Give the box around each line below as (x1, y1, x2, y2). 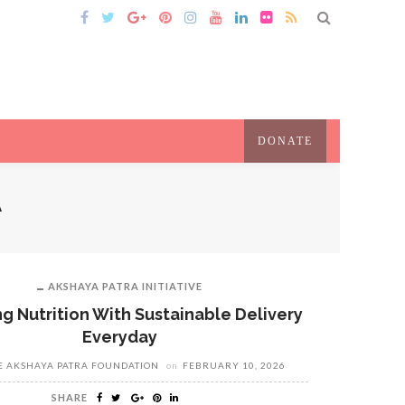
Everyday (82, 327, 158, 346)
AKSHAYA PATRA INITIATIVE (48, 280, 203, 292)
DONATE (258, 135, 313, 147)
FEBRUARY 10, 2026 (183, 360, 287, 371)
